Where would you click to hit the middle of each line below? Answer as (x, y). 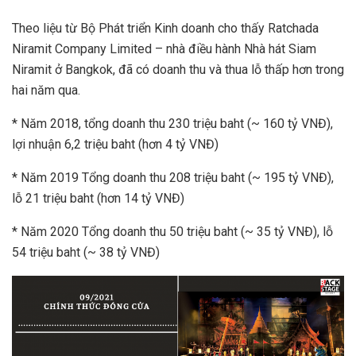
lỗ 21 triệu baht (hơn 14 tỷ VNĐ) (98, 198)
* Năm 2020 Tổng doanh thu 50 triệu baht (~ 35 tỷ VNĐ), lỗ (172, 231)
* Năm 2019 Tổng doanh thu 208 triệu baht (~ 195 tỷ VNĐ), (173, 177)
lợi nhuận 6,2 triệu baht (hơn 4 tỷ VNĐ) (115, 144)
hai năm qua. (46, 90)
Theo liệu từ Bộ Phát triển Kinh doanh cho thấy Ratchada (165, 28)
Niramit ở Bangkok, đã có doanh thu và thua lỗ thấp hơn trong (178, 69)
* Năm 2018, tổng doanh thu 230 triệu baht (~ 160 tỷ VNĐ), (172, 123)
